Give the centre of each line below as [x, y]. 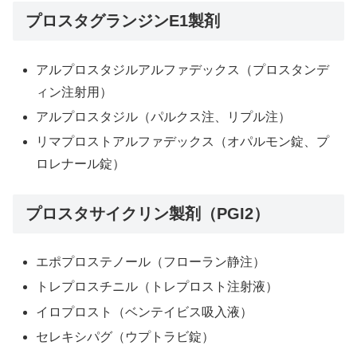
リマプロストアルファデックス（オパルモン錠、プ [183, 141]
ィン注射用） [75, 92]
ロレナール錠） [81, 163]
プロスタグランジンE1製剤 [123, 21]
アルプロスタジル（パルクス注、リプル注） [164, 116]
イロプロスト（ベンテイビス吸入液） [145, 312]
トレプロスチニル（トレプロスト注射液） [157, 287]
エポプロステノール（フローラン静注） [151, 262]
